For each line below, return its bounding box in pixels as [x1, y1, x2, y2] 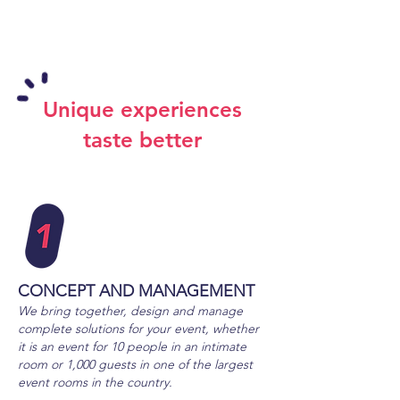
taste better [82, 127, 202, 153]
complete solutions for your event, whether [18, 321, 259, 337]
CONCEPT [18, 281, 95, 301]
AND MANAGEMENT [99, 281, 254, 301]
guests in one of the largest [98, 356, 253, 372]
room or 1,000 [18, 356, 95, 372]
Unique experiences [42, 96, 242, 122]
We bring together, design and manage [18, 303, 243, 319]
